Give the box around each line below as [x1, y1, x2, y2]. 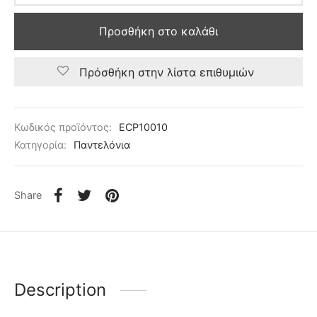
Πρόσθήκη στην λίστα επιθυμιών [79, 64, 254, 79]
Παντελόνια [74, 139, 130, 151]
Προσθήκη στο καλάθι [99, 24, 218, 39]
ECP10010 [119, 120, 168, 133]
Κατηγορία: [14, 139, 69, 151]
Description [14, 279, 106, 301]
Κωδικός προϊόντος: [14, 120, 115, 133]
